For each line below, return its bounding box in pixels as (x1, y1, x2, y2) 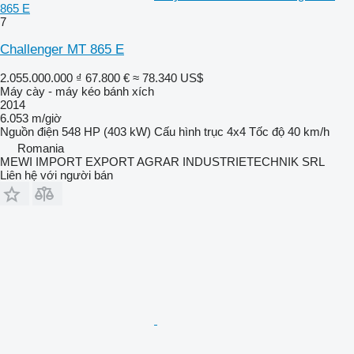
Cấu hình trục (154, 124, 224, 138)
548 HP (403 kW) (62, 124, 151, 138)
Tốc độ (249, 124, 284, 138)
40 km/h (288, 124, 330, 138)
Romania (17, 141, 64, 155)
